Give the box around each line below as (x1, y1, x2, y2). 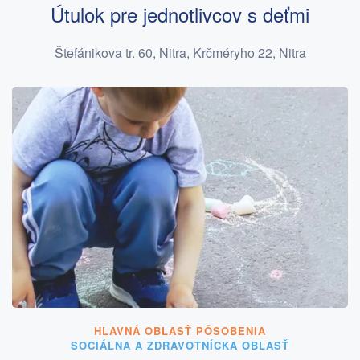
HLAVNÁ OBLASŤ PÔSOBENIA (94, 322, 266, 338)
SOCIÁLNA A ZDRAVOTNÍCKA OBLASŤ (71, 337, 289, 353)
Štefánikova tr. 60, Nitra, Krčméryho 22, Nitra (54, 43, 306, 63)
